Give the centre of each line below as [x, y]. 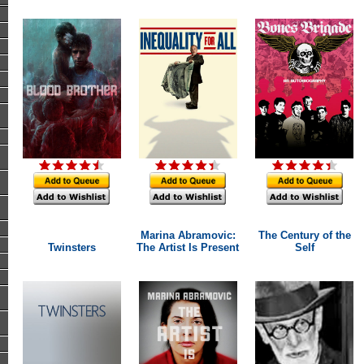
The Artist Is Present [188, 247]
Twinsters [71, 247]
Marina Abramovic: [188, 235]
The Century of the [304, 235]
